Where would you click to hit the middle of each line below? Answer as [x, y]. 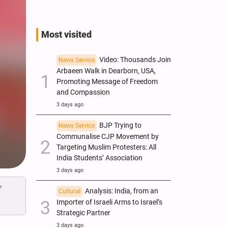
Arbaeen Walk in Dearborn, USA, [106, 71]
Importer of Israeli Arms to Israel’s [109, 202]
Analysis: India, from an [122, 191]
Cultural [69, 191]
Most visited [66, 34]
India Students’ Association [99, 158]
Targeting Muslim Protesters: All [106, 147]
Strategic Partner [83, 213]
